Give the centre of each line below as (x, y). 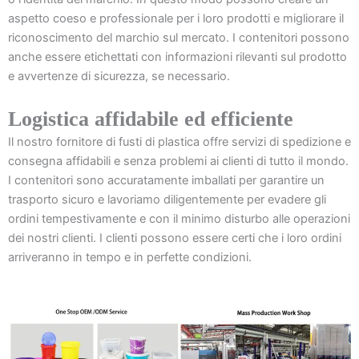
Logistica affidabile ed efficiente (151, 119)
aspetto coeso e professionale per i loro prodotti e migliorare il (176, 18)
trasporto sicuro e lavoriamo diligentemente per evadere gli (167, 200)
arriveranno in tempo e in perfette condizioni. (130, 258)
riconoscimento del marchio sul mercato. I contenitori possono (179, 37)
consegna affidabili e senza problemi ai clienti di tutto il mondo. (178, 161)
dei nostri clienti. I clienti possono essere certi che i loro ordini (175, 238)
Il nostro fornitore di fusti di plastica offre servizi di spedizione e (179, 142)
